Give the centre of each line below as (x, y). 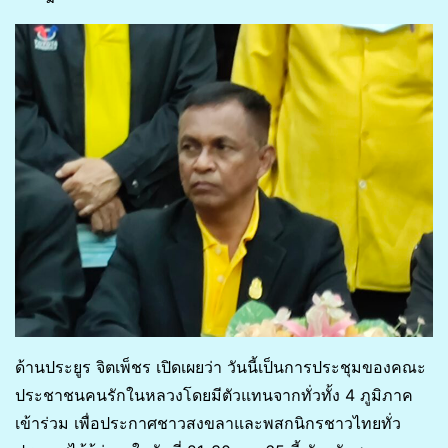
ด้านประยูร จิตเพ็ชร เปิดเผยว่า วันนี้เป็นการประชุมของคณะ (220, 367)
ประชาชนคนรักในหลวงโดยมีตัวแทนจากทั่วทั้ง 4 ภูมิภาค (214, 395)
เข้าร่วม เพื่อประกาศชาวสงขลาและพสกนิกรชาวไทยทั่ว (208, 423)
